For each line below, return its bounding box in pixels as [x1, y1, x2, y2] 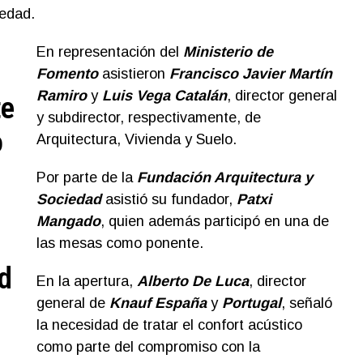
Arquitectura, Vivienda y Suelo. [36, 130, 237, 147]
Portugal [221, 294, 281, 311]
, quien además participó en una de [100, 212, 329, 229]
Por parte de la [36, 169, 137, 186]
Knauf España [109, 294, 207, 311]
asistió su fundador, [105, 190, 237, 207]
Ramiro [36, 87, 87, 104]
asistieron [97, 65, 169, 82]
